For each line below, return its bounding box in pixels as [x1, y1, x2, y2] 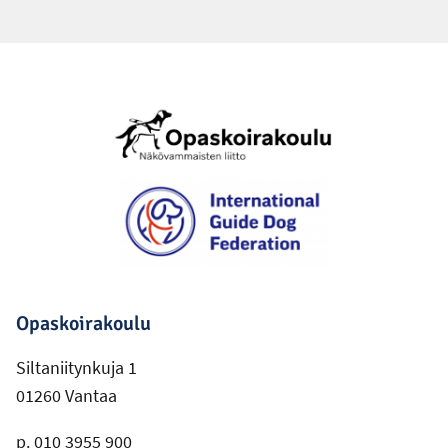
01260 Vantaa [16, 384, 117, 408]
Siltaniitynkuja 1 [16, 356, 137, 380]
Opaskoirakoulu [16, 311, 151, 337]
